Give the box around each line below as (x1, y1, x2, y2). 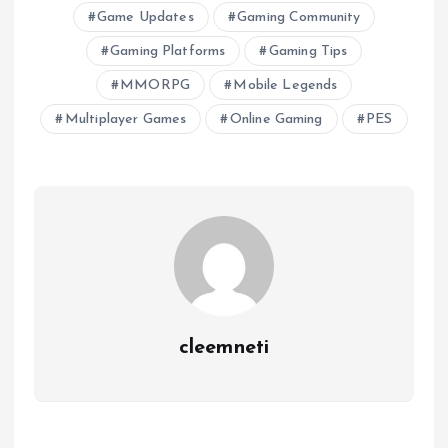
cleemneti (178, 338, 270, 359)
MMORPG (120, 78, 190, 94)
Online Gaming (229, 112, 323, 128)
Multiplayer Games (64, 112, 187, 128)
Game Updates (97, 10, 194, 26)
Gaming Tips (268, 44, 348, 60)
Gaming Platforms (110, 44, 226, 60)
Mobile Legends (233, 78, 338, 94)
